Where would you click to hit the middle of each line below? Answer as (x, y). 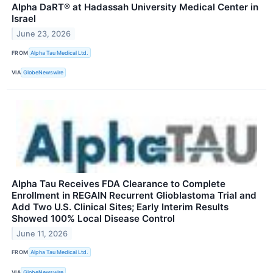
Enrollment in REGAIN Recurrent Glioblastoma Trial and (134, 195)
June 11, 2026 (42, 233)
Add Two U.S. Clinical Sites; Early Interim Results (120, 207)
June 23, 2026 (44, 34)
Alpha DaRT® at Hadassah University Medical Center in (135, 7)
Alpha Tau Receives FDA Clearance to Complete (119, 183)
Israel (24, 19)
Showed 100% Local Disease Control (93, 218)
